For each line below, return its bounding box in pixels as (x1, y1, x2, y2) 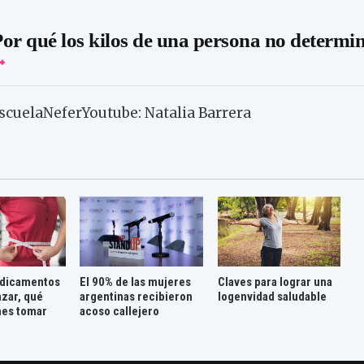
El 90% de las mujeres (80, 274, 192, 289)
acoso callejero (80, 303, 160, 318)
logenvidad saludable (217, 288, 327, 304)
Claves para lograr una (217, 274, 332, 289)
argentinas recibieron (80, 288, 193, 304)
